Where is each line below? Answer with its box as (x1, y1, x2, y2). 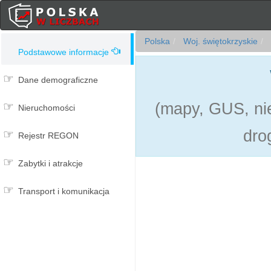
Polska (145, 36, 170, 46)
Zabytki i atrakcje (18, 158, 83, 168)
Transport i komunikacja (18, 186, 109, 196)
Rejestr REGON (18, 131, 79, 140)
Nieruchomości (18, 103, 75, 113)
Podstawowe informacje (18, 47, 109, 57)
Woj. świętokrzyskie (181, 36, 258, 46)
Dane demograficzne (18, 75, 98, 85)
